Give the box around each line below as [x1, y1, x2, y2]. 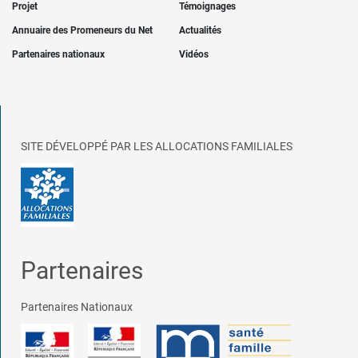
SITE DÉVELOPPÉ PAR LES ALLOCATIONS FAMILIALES [21, 140, 292, 153]
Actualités [179, 25, 221, 37]
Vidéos [179, 49, 209, 61]
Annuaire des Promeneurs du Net [12, 25, 153, 37]
